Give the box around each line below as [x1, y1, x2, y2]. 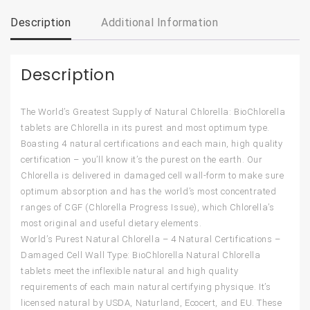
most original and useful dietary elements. [21, 218, 202, 229]
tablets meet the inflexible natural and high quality [21, 266, 239, 277]
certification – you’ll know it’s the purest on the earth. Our [21, 154, 263, 165]
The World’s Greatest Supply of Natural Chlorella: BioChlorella [21, 107, 286, 118]
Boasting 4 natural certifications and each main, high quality [21, 138, 283, 149]
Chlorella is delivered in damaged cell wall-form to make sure [21, 170, 284, 181]
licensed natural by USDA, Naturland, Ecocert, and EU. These [21, 298, 282, 309]
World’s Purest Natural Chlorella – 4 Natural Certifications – [21, 234, 281, 245]
